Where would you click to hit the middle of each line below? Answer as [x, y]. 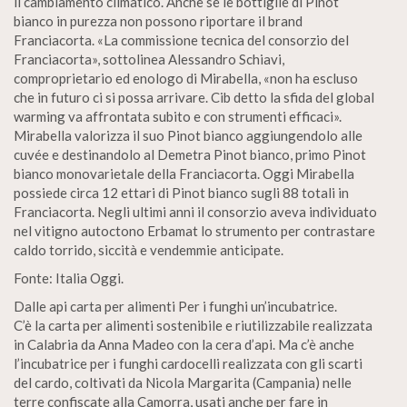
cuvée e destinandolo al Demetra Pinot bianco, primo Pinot [190, 154]
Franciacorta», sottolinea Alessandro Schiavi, [149, 59]
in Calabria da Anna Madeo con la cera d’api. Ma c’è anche [184, 344]
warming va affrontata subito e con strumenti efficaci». [178, 116]
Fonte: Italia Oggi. [69, 278]
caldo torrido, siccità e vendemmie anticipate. [149, 250]
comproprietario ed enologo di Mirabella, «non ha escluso [186, 78]
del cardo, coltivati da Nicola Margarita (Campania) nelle [183, 382]
